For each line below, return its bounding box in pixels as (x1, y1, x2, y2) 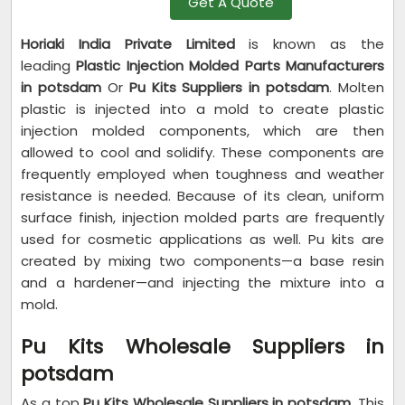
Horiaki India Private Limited (21, 34, 235, 53)
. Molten (329, 78, 384, 97)
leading (21, 56, 77, 75)
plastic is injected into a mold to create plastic (21, 99, 384, 118)
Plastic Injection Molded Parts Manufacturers (76, 56, 385, 75)
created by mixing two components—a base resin (21, 251, 384, 270)
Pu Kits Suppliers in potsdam (128, 78, 330, 97)
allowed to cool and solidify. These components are (21, 143, 384, 162)
